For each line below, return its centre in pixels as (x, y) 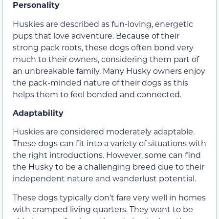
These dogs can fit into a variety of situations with (109, 143)
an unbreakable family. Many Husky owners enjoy (109, 70)
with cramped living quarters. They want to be (103, 209)
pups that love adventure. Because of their (96, 35)
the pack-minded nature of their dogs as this (100, 82)
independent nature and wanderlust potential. (104, 178)
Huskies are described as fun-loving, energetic (103, 23)
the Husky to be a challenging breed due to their (109, 167)
